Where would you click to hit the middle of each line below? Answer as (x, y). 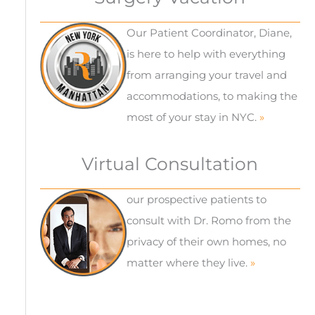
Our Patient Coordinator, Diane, (210, 32)
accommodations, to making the (212, 96)
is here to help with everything (206, 53)
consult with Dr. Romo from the (209, 221)
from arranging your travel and (207, 75)
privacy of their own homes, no (207, 242)
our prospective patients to (197, 200)
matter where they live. (189, 263)
